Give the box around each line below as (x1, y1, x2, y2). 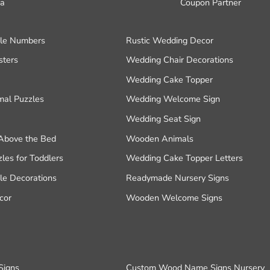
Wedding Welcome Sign (126, 93, 221, 105)
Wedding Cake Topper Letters (126, 152, 243, 165)
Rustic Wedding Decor (126, 34, 214, 46)
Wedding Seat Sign (126, 113, 201, 125)
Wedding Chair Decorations (126, 54, 234, 66)
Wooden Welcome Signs (126, 191, 223, 204)
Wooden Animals (126, 132, 194, 145)
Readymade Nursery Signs (126, 171, 230, 184)
